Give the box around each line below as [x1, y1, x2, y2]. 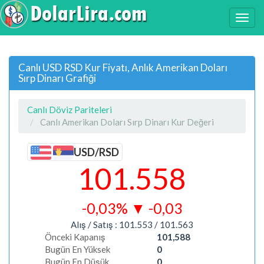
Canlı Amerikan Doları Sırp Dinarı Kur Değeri [40, 116, 214, 127]
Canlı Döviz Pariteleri [27, 104, 112, 115]
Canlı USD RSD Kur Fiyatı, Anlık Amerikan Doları [18, 61, 227, 74]
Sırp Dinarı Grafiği [18, 71, 96, 84]
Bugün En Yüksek [45, 243, 110, 255]
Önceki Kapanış [45, 231, 105, 242]
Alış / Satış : [71, 219, 119, 230]
